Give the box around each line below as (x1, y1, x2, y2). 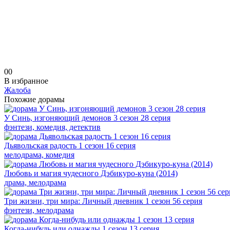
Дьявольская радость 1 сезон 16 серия (4, 141, 136, 150)
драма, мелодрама (4, 178, 66, 187)
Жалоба (4, 85, 31, 94)
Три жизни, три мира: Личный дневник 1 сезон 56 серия (4, 196, 202, 205)
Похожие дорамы (4, 94, 65, 104)
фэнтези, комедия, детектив (4, 122, 101, 131)
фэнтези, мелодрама (4, 205, 74, 215)
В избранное (4, 76, 48, 85)
